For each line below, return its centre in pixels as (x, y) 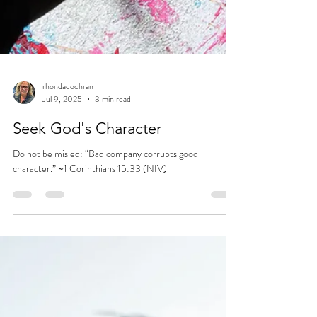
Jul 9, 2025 (62, 303)
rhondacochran (68, 290)
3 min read (113, 303)
